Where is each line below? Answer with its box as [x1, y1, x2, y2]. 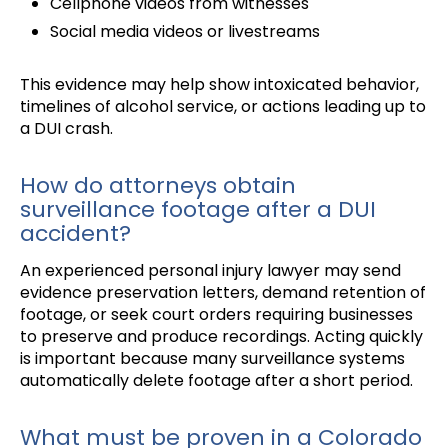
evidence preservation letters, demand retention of [20, 281, 426, 305]
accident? [20, 218, 131, 250]
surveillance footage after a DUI [20, 194, 376, 226]
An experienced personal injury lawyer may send [20, 259, 401, 283]
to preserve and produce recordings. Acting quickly [20, 325, 423, 349]
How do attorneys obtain [20, 170, 296, 202]
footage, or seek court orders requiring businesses [20, 303, 413, 327]
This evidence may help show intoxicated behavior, [20, 73, 419, 97]
